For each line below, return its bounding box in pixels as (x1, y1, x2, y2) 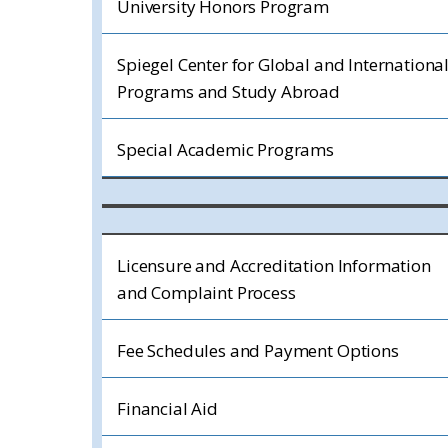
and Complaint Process (117, 281, 296, 304)
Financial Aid (117, 397, 218, 420)
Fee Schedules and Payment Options (117, 339, 399, 362)
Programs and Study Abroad (117, 80, 340, 103)
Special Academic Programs (117, 138, 334, 161)
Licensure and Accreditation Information (117, 254, 431, 277)
